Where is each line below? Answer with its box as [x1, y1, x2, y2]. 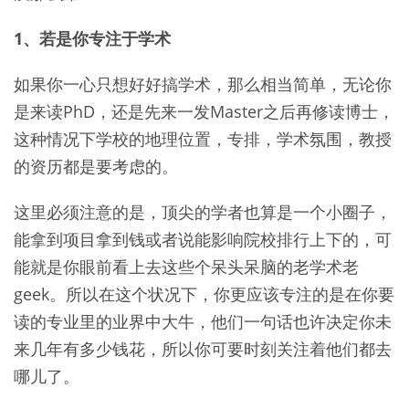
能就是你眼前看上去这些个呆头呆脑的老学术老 [14, 256, 359, 278]
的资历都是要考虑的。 [14, 155, 178, 178]
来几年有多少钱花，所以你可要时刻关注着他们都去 [14, 338, 392, 361]
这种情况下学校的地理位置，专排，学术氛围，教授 [14, 128, 392, 151]
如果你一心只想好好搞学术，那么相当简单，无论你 [14, 73, 392, 96]
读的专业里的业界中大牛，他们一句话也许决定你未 [14, 310, 392, 333]
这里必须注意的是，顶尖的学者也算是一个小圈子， [14, 201, 392, 224]
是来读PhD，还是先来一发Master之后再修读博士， [14, 100, 394, 123]
